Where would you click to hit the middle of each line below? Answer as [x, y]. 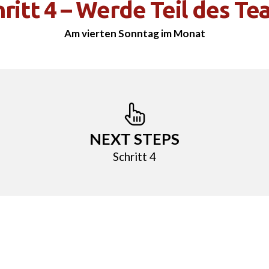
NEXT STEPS [134, 139]
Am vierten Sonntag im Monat [134, 34]
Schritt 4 [134, 157]
